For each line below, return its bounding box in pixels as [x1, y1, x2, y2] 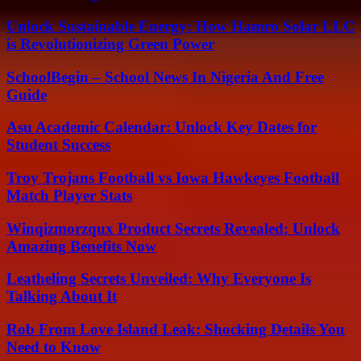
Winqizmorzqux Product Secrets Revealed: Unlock [6, 219, 340, 237]
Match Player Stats [6, 186, 132, 204]
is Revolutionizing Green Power [6, 35, 214, 52]
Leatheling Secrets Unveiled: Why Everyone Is [6, 270, 311, 288]
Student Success [6, 136, 110, 154]
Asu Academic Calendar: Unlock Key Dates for [6, 118, 317, 136]
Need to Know [6, 338, 101, 356]
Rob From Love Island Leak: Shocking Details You [6, 321, 345, 338]
